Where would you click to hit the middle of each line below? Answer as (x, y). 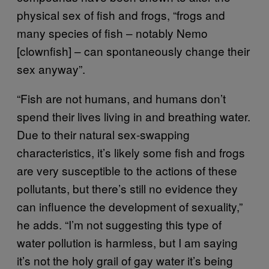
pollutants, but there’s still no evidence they (127, 188)
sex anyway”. (51, 68)
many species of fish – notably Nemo (112, 32)
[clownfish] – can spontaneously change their (133, 50)
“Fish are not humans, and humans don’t (121, 98)
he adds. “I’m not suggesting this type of (119, 224)
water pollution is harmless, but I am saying (127, 242)
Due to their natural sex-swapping (103, 134)
